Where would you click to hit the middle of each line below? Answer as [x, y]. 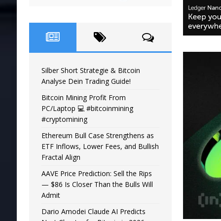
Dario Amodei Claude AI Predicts [93, 212]
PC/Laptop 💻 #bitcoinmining [87, 109]
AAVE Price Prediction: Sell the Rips [96, 174]
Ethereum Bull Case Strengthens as [97, 136]
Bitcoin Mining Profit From [83, 98]
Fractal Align [61, 157]
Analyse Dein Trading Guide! [86, 81]
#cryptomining [64, 119]
